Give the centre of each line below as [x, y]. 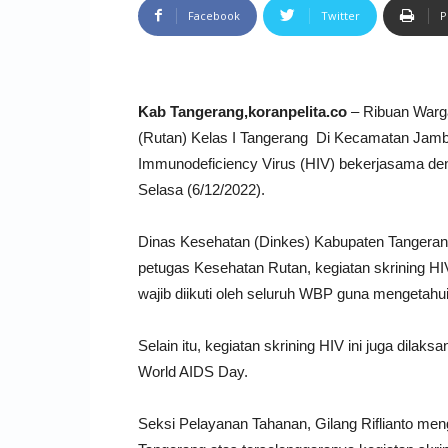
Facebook [214, 15]
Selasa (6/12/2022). [201, 189]
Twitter [340, 15]
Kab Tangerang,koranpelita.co [242, 111]
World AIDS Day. [193, 371]
